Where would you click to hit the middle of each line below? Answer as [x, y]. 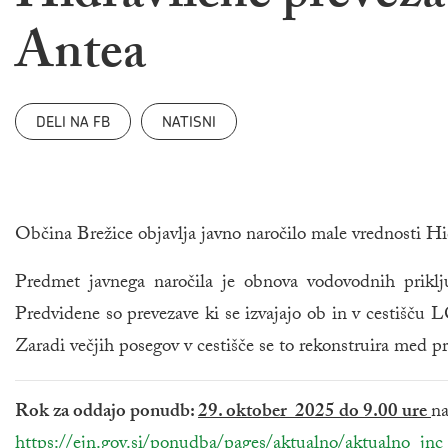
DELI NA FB [73, 122]
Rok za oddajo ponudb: [106, 413]
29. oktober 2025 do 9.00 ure [314, 413]
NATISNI [189, 122]
